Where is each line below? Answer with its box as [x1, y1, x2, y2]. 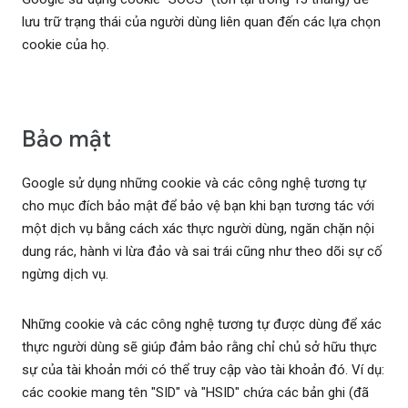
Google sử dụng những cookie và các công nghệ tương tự [22, 175, 366, 192]
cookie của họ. [22, 36, 109, 54]
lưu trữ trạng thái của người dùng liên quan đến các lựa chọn [22, 14, 381, 31]
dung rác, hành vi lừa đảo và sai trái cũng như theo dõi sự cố [22, 243, 382, 260]
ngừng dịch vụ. [22, 266, 108, 283]
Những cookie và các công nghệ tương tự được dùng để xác [22, 316, 382, 333]
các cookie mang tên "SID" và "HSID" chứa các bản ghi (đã [22, 384, 369, 402]
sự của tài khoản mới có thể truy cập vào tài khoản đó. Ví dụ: [22, 362, 384, 379]
